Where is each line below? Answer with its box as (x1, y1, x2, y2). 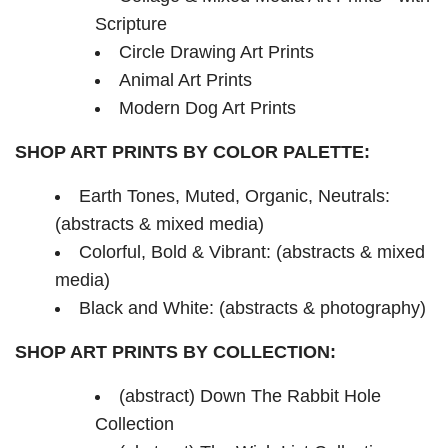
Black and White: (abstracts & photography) (79, 298, 426, 318)
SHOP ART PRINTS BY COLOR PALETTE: (15, 142, 370, 162)
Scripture (95, 14, 167, 34)
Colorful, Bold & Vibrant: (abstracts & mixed (79, 242, 425, 262)
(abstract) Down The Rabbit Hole (119, 386, 381, 406)
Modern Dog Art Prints (119, 98, 296, 118)
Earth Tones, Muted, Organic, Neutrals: (79, 186, 390, 206)
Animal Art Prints (119, 70, 252, 90)
